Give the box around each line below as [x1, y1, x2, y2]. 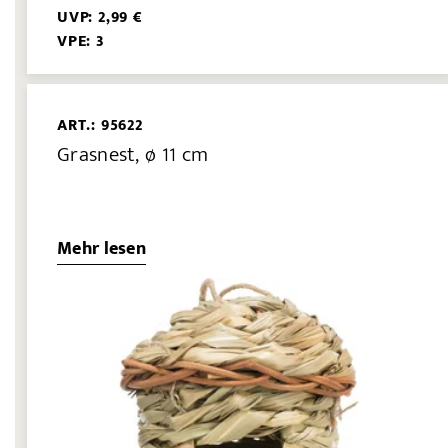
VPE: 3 [57, 28, 105, 56]
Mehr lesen [57, 233, 146, 264]
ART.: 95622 [57, 112, 143, 140]
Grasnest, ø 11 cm [57, 136, 209, 172]
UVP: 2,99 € [57, 4, 143, 32]
